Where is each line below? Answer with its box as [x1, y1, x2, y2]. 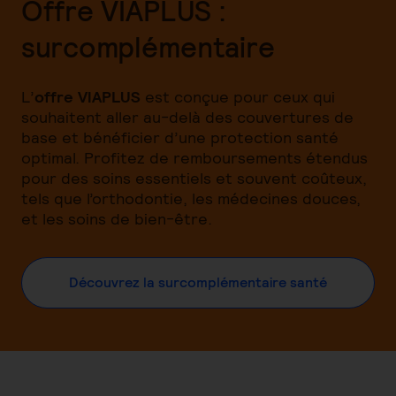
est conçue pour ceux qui [141, 87, 335, 107]
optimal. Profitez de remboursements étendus [21, 148, 368, 168]
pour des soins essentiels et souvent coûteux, [21, 168, 367, 188]
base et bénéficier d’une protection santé [21, 127, 339, 148]
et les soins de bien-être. [21, 209, 212, 229]
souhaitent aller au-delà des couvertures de [21, 107, 354, 127]
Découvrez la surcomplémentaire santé [69, 273, 327, 292]
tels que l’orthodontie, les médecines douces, [21, 188, 361, 209]
